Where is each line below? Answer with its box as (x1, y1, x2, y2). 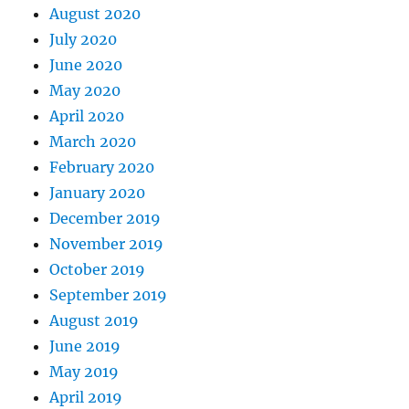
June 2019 (49, 336, 121, 355)
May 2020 (49, 80, 121, 100)
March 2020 (49, 131, 137, 151)
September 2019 (49, 285, 168, 304)
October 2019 (49, 259, 146, 278)
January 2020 (49, 183, 146, 202)
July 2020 (49, 29, 118, 48)
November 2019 (49, 234, 164, 253)
